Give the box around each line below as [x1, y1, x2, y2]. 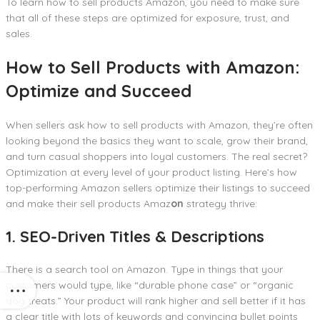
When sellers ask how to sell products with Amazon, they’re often [6, 118, 313, 131]
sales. [6, 26, 32, 40]
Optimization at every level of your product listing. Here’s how [6, 165, 297, 179]
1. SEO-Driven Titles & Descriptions [6, 226, 264, 246]
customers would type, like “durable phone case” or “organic [6, 278, 294, 291]
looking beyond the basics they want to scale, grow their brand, [6, 134, 308, 147]
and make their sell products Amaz [6, 196, 171, 210]
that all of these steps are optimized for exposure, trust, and [6, 11, 289, 24]
